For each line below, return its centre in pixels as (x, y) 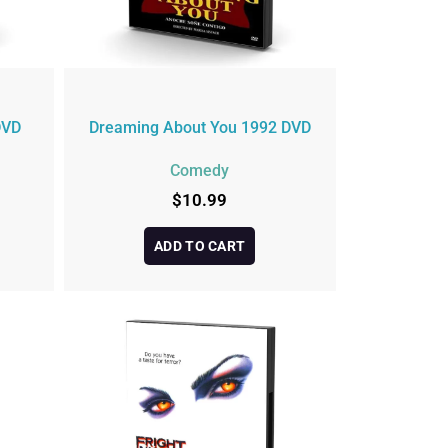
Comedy (200, 171)
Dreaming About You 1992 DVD (199, 127)
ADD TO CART (200, 245)
